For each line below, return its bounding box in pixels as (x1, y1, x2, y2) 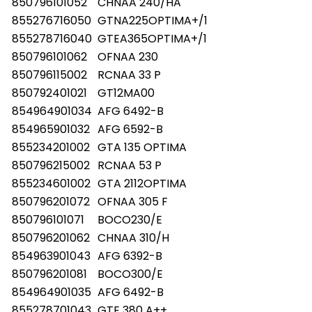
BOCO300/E (97, 265, 163, 282)
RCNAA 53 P (97, 157, 162, 173)
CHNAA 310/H (97, 229, 169, 246)
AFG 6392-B (97, 247, 162, 264)
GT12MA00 (97, 84, 155, 101)
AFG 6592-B (97, 120, 163, 137)
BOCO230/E (97, 211, 162, 228)
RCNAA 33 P (97, 66, 161, 83)
